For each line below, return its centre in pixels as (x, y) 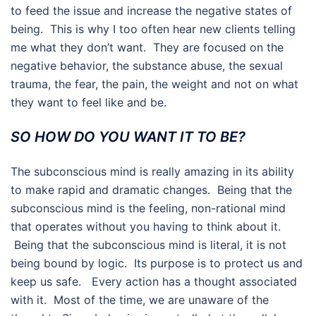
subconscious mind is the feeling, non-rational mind (150, 208)
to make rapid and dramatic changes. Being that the (151, 190)
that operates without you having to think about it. (146, 227)
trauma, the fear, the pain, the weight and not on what (154, 84)
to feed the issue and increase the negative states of (151, 11)
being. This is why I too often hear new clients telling (153, 29)
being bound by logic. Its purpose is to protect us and (157, 263)
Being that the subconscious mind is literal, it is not (148, 245)
